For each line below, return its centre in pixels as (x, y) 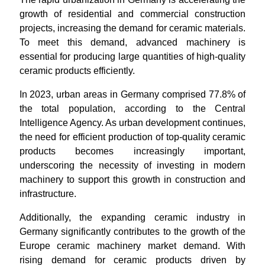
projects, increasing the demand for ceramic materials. (132, 28)
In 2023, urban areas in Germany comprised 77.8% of (132, 94)
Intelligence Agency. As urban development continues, (132, 123)
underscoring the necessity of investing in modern (132, 165)
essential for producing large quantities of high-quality (132, 56)
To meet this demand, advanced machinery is (132, 42)
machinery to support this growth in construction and (132, 180)
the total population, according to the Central (132, 109)
